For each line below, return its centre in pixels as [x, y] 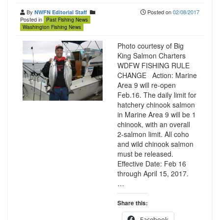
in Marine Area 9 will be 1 [156, 114]
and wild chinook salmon [155, 144]
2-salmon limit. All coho [153, 134]
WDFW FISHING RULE [153, 65]
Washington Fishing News [52, 27]
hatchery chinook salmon [156, 105]
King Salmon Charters [153, 55]
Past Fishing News [67, 20]
